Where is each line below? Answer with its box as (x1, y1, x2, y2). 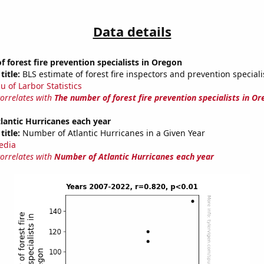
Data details (93, 22, 171, 41)
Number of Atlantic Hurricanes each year (54, 151, 214, 163)
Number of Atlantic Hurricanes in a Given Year (19, 127, 205, 139)
